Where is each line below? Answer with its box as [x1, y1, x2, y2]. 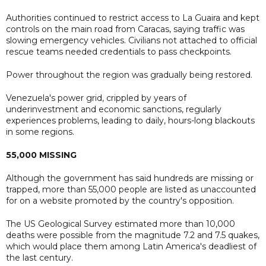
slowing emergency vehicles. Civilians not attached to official [6, 34, 257, 46]
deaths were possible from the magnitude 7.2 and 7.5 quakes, [6, 229, 259, 240]
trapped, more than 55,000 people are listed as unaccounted [6, 183, 256, 195]
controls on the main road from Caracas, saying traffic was [6, 23, 245, 34]
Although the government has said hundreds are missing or [6, 172, 254, 183]
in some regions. [6, 126, 74, 137]
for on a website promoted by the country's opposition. [6, 195, 234, 206]
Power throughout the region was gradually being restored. [6, 69, 252, 80]
